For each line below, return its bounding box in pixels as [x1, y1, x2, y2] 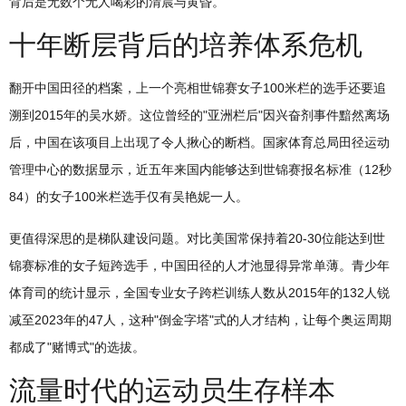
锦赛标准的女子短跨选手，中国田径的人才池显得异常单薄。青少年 [9, 258, 390, 274]
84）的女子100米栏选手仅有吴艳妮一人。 [9, 189, 248, 205]
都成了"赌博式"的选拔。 [9, 340, 145, 355]
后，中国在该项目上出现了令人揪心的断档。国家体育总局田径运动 [9, 135, 390, 150]
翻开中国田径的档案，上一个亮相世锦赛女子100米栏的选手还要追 [9, 81, 386, 96]
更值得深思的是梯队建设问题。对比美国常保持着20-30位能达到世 [9, 231, 385, 246]
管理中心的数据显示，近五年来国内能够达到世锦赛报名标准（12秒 [9, 162, 391, 178]
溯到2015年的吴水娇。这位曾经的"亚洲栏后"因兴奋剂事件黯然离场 [9, 108, 390, 123]
